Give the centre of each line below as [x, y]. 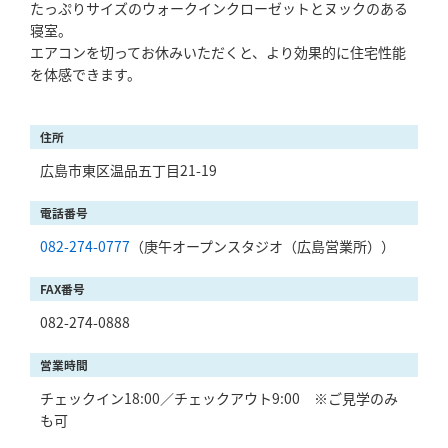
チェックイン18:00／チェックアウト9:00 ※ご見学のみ [219, 398]
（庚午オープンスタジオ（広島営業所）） [262, 246]
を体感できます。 [85, 74]
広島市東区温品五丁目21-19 [128, 170]
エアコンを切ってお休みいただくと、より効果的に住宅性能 [218, 52]
